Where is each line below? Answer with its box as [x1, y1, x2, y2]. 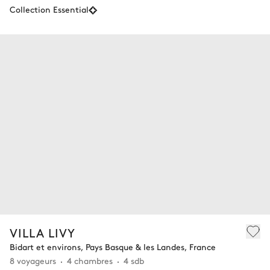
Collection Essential [10, 3, 89, 16]
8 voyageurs [10, 254, 56, 266]
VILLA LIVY [10, 224, 75, 240]
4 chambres [67, 254, 113, 266]
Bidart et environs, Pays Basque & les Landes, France [10, 240, 216, 253]
